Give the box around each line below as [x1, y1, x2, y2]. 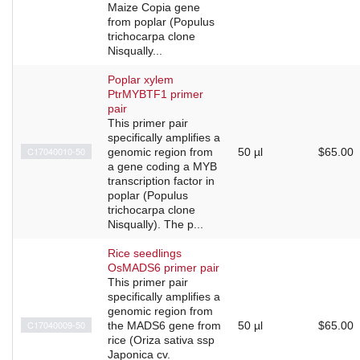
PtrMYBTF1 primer [108, 88, 203, 101]
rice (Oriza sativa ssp [108, 333, 215, 347]
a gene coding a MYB [108, 160, 217, 174]
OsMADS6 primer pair [108, 261, 219, 275]
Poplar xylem [108, 73, 174, 87]
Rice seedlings [108, 247, 182, 260]
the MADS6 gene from [108, 319, 221, 333]
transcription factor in [108, 174, 215, 188]
